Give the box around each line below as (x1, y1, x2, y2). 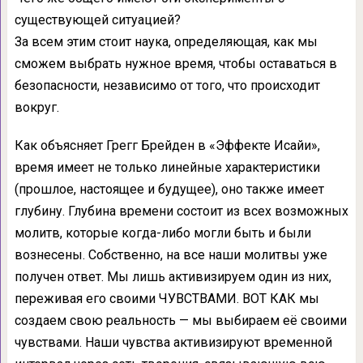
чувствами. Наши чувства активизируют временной (14, 334, 332, 350)
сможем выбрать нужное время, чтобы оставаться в (14, 55, 337, 71)
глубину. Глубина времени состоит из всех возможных (14, 203, 348, 219)
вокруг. (14, 99, 59, 115)
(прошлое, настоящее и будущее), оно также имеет (14, 181, 324, 197)
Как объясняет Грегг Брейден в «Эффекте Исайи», (14, 137, 320, 153)
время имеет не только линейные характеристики (14, 159, 320, 175)
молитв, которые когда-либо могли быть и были (14, 224, 311, 241)
